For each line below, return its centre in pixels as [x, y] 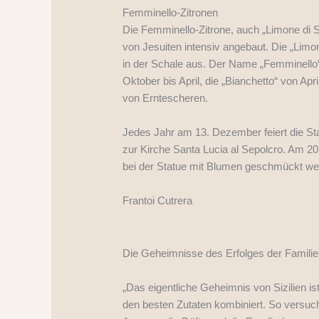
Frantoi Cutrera [158, 200]
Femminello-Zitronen [171, 12]
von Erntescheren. [166, 98]
